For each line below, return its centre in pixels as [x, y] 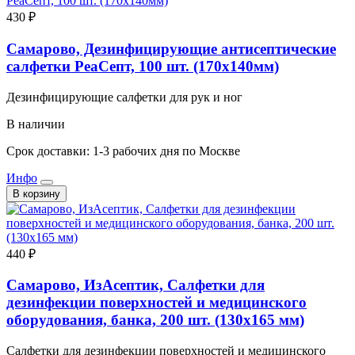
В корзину [36, 193]
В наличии [36, 124]
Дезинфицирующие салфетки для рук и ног [124, 97]
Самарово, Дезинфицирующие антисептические [171, 48]
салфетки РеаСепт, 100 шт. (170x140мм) [143, 66]
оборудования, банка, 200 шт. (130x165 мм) [155, 320]
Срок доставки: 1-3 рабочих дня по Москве [123, 151]
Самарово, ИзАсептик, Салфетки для [136, 285]
